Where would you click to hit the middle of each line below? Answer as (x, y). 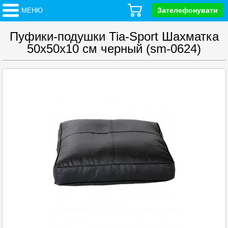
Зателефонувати (188, 10)
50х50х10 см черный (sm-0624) (114, 49)
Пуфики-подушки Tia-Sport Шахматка (114, 36)
